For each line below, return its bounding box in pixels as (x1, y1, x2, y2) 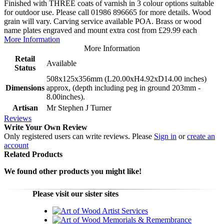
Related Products (4, 149, 62, 158)
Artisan (12, 103, 38, 112)
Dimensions (5, 83, 44, 92)
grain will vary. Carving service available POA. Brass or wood (4, 16, 201, 25)
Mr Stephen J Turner (46, 103, 111, 112)
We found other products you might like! (4, 166, 141, 175)
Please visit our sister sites (32, 189, 118, 198)
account (4, 140, 28, 149)
